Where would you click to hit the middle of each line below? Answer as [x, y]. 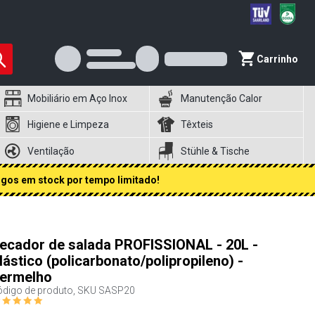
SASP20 [116, 290]
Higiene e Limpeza [68, 124]
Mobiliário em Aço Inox [77, 98]
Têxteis [197, 124]
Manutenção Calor [222, 98]
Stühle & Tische [216, 151]
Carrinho [277, 59]
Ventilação [51, 151]
